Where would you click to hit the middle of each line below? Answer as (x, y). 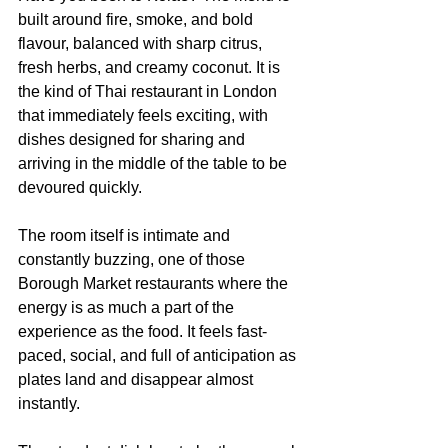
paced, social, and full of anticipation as (159, 355)
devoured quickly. (80, 187)
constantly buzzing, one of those (133, 259)
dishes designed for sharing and (133, 139)
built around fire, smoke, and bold (137, 19)
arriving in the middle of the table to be (154, 163)
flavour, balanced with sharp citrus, (142, 43)
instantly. (49, 403)
